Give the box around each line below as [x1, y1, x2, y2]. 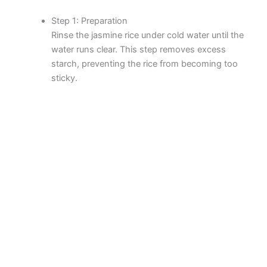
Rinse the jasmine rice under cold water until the [51, 30, 244, 41]
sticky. [51, 73, 78, 84]
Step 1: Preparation [51, 15, 128, 27]
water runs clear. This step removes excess [51, 44, 226, 55]
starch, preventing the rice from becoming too [51, 58, 238, 70]
